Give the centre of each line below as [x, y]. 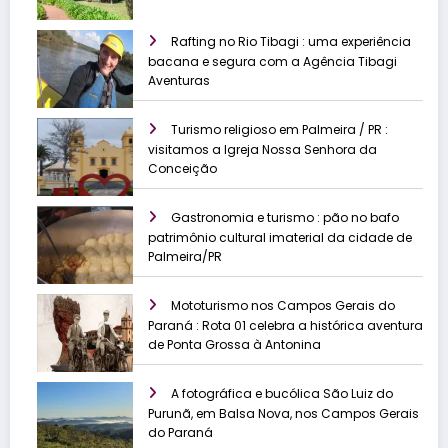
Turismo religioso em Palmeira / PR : [279, 129]
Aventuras [179, 80]
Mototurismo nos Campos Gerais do [283, 305]
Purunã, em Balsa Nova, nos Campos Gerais [283, 413]
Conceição [182, 168]
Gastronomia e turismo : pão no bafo [285, 217]
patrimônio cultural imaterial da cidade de [280, 237]
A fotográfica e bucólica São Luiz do [282, 393]
